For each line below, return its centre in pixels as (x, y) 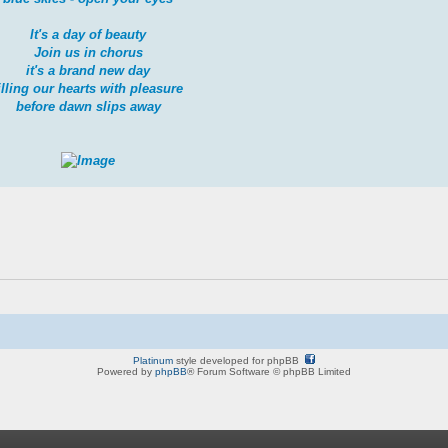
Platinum (153, 360)
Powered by (126, 371)
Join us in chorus (88, 52)
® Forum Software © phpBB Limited (269, 371)
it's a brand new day (88, 70)
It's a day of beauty (88, 34)
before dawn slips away (88, 106)
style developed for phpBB (239, 360)
